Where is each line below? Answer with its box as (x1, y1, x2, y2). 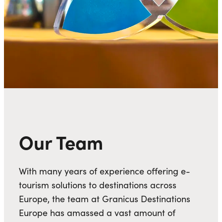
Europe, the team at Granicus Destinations (19, 193, 190, 205)
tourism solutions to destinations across (19, 179, 176, 191)
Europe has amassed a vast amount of (19, 207, 175, 219)
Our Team (19, 128, 103, 155)
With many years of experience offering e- (19, 165, 190, 177)
